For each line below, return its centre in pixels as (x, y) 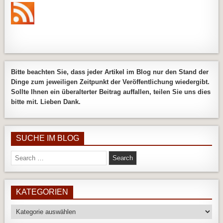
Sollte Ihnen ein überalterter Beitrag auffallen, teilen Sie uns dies (111, 92)
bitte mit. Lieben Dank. (46, 102)
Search (21, 155)
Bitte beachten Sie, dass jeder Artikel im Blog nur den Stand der (110, 72)
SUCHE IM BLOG (48, 138)
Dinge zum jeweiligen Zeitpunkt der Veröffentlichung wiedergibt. (111, 82)
